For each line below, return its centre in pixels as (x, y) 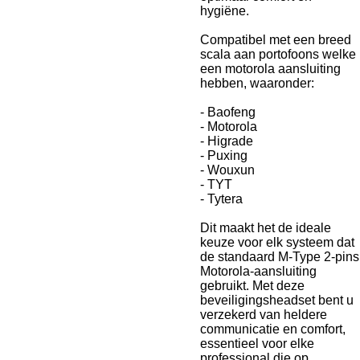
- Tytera (221, 199)
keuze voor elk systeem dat (277, 242)
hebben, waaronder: (257, 83)
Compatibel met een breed (276, 40)
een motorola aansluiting (270, 69)
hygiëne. (225, 11)
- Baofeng (228, 112)
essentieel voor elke (257, 344)
